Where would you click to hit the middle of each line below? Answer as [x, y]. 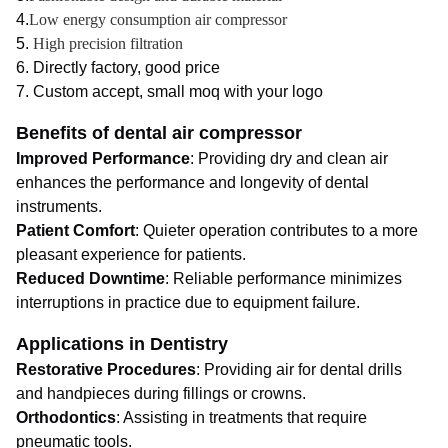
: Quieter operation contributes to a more [276, 231]
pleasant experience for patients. [131, 255]
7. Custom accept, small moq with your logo [169, 92]
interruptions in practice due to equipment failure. [188, 303]
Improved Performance [103, 159]
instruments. [59, 207]
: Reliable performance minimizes [283, 279]
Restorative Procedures [106, 370]
